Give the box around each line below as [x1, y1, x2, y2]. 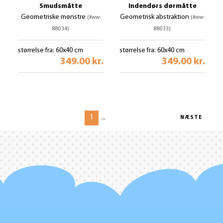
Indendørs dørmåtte [128, 2, 197, 10]
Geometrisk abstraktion [120, 13, 191, 21]
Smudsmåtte [39, 2, 82, 10]
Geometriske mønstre [20, 13, 87, 21]
